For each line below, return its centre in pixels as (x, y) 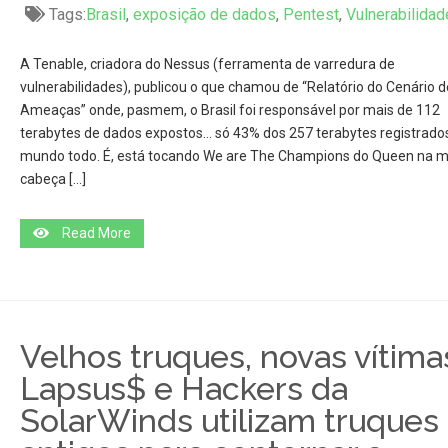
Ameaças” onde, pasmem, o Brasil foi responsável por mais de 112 (229, 110)
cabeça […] (52, 179)
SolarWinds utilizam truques (229, 420)
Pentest (310, 14)
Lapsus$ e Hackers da (183, 388)
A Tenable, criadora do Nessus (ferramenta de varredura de (207, 64)
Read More (96, 233)
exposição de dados (204, 14)
